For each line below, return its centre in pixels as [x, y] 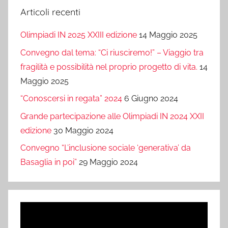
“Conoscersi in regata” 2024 [71, 99]
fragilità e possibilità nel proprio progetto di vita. [109, 67]
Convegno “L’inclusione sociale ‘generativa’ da [106, 148]
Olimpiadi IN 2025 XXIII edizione [79, 35]
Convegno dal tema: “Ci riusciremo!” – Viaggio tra [112, 52]
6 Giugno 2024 [151, 99]
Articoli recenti [50, 12]
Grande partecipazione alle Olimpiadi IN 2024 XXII [112, 116]
